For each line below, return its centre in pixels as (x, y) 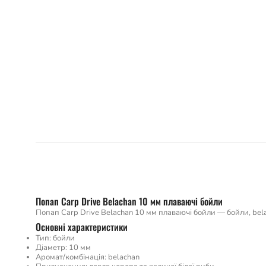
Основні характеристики (82, 227)
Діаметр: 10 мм (63, 247)
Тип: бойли (55, 238)
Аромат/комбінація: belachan (88, 257)
